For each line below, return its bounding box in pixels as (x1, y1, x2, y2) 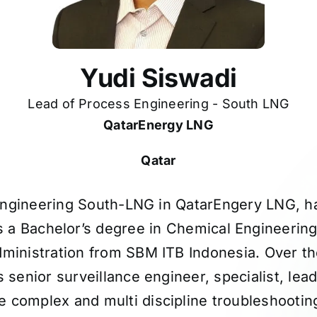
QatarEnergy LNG (103, 117, 214, 132)
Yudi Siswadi (80, 62, 237, 93)
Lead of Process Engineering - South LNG (28, 96, 289, 111)
